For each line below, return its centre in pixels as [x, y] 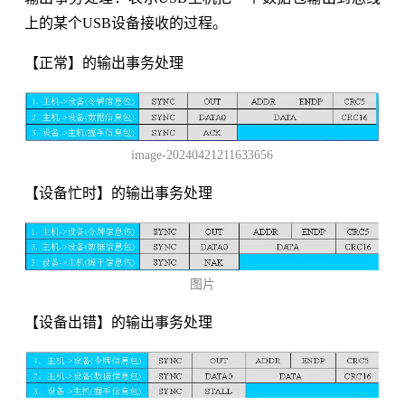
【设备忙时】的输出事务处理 [118, 193]
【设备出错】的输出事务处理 [118, 322]
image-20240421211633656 [202, 155]
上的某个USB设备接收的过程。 [125, 23]
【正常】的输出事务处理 [104, 62]
